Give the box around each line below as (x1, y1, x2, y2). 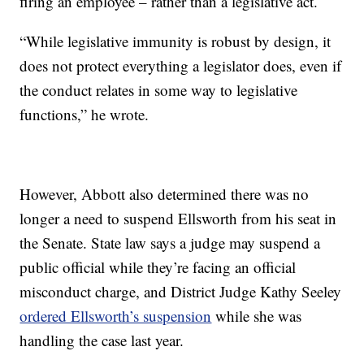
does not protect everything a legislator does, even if (19, 55, 342, 76)
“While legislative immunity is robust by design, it (19, 31, 331, 52)
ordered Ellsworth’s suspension (19, 305, 212, 327)
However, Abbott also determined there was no (19, 184, 310, 205)
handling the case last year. (19, 330, 184, 351)
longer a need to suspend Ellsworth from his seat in (19, 208, 337, 229)
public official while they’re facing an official (19, 257, 297, 278)
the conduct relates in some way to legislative (19, 80, 298, 101)
